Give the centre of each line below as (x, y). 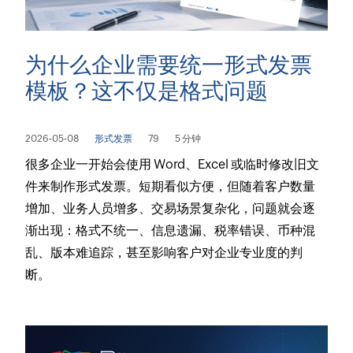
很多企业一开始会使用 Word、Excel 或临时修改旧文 (173, 165)
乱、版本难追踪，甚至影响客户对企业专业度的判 (164, 253)
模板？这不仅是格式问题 (147, 91)
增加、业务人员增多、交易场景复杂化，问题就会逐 (171, 209)
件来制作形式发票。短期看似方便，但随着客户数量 (171, 187)
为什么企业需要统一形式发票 (169, 65)
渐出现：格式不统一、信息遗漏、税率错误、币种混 (171, 231)
